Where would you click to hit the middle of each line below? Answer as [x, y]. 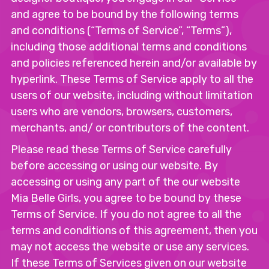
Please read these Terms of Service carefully [121, 150]
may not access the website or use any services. [130, 247]
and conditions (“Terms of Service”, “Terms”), [121, 31]
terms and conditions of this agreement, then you [134, 231]
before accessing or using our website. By [114, 166]
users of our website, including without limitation [132, 95]
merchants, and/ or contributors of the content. [130, 128]
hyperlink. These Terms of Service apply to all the [132, 79]
